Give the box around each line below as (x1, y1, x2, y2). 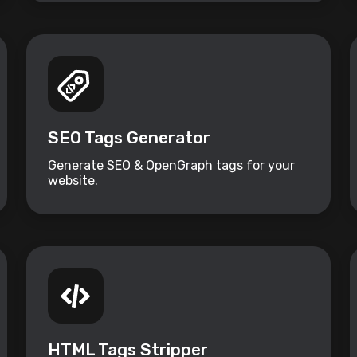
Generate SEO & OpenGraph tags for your (47, 158, 295, 174)
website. (47, 173, 98, 189)
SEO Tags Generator (47, 127, 210, 148)
